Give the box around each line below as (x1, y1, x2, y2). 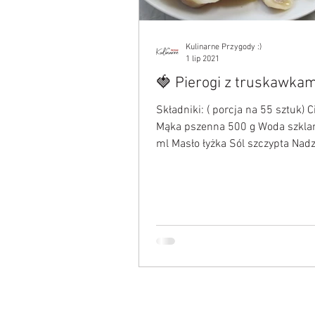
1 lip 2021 (186, 53, 219, 64)
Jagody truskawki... (156, 154, 249, 168)
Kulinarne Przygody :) (186, 42, 262, 52)
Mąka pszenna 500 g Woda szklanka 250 (156, 120, 228, 134)
